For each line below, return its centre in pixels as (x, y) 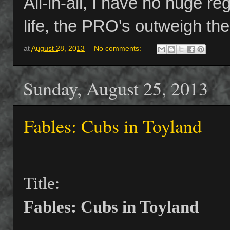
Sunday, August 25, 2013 (116, 89)
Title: (42, 184)
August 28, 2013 (58, 49)
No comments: (118, 49)
